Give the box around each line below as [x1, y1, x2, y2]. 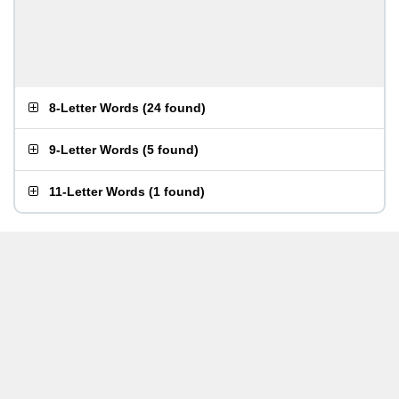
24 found [147, 101, 201, 115]
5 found [147, 142, 194, 157]
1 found [153, 184, 200, 199]
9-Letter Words [49, 142, 139, 157]
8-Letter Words [49, 101, 139, 115]
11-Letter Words [49, 184, 145, 199]
